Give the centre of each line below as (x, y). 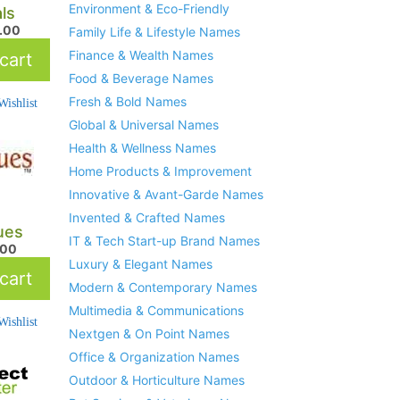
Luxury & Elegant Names (140, 264)
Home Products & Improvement (160, 171)
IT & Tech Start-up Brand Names (164, 241)
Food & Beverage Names (141, 79)
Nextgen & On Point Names (149, 334)
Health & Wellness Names (142, 148)
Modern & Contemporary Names (162, 287)
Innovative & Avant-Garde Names (166, 195)
